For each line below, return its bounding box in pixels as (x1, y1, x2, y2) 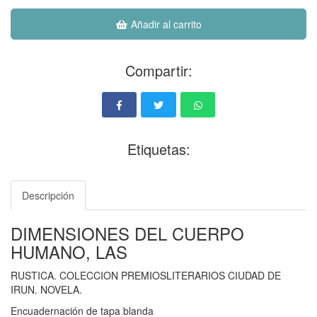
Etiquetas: (127, 139, 190, 160)
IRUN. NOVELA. (11, 282, 82, 297)
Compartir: (125, 60, 192, 81)
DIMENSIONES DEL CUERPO (11, 221, 244, 246)
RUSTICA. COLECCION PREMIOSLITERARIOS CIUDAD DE (11, 268, 281, 283)
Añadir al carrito (127, 17, 202, 32)
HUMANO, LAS (11, 239, 127, 265)
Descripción (22, 188, 74, 203)
